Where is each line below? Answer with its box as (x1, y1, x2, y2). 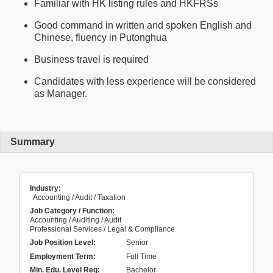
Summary (10, 136, 55, 147)
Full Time (126, 252, 157, 261)
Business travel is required (34, 54, 149, 65)
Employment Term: (30, 252, 96, 261)
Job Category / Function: (30, 207, 115, 216)
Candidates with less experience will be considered (34, 76, 256, 87)
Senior (126, 238, 148, 247)
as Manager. (34, 88, 87, 99)
